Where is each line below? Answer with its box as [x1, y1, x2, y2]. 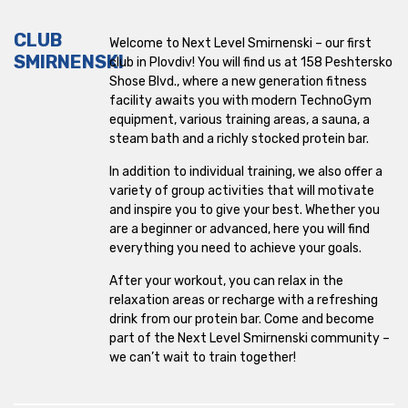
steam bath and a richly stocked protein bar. [108, 131, 369, 147]
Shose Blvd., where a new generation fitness [108, 74, 367, 89]
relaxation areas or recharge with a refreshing [108, 292, 378, 308]
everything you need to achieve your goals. [108, 240, 362, 256]
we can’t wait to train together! [108, 350, 296, 365]
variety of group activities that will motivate [108, 183, 374, 199]
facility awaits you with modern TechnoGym [108, 93, 372, 108]
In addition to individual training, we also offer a [108, 164, 382, 179]
